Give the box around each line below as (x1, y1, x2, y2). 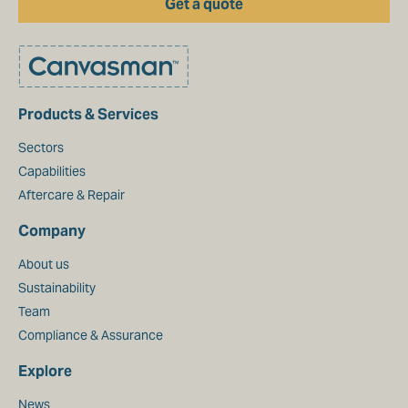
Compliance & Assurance (18, 327, 163, 344)
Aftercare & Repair (18, 187, 125, 204)
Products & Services (18, 105, 158, 125)
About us (18, 256, 69, 273)
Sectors (18, 139, 64, 157)
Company (18, 221, 86, 241)
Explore (18, 362, 72, 382)
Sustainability (18, 280, 96, 297)
